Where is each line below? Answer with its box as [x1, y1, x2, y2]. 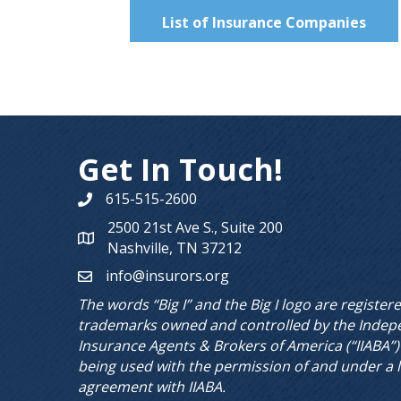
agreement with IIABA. [78, 377, 226, 397]
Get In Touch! [78, 149, 283, 190]
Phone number [77, 192, 178, 211]
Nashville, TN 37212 [107, 238, 242, 258]
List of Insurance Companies [162, 13, 367, 32]
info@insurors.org [106, 266, 229, 286]
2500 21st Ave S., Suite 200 [107, 218, 283, 237]
